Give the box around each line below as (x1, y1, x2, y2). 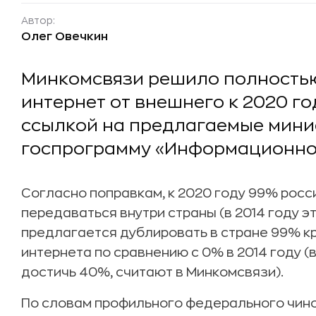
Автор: (21, 16, 55, 25)
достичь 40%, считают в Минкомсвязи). (21, 266, 284, 279)
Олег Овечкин (21, 31, 108, 42)
